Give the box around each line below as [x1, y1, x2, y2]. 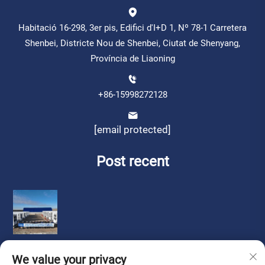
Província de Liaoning [90, 53, 175, 64]
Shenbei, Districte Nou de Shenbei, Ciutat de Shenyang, [25, 38, 240, 49]
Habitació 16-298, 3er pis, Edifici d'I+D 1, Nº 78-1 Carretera [18, 22, 247, 34]
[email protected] [94, 124, 171, 136]
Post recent [96, 153, 169, 170]
